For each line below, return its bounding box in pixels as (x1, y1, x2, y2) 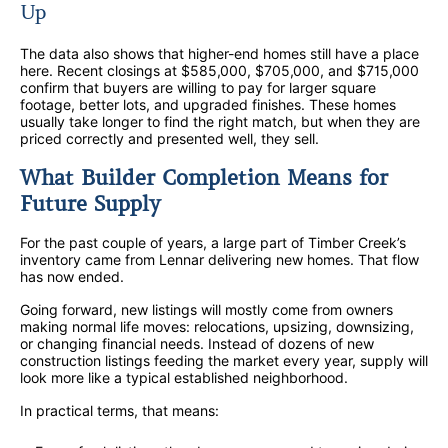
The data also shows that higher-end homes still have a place (20, 45, 419, 63)
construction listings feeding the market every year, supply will (20, 352, 428, 370)
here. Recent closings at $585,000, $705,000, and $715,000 (20, 62, 419, 80)
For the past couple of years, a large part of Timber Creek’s (20, 234, 406, 252)
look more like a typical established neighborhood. (20, 369, 348, 387)
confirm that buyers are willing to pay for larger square (20, 79, 376, 97)
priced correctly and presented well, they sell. (20, 130, 319, 148)
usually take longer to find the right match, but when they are (20, 113, 420, 131)
